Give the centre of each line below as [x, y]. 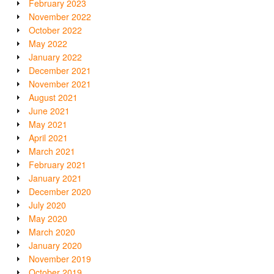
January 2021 [55, 178]
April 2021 [48, 138]
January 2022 [55, 57]
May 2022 [48, 44]
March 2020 [52, 232]
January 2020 [55, 246]
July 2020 [47, 205]
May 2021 [48, 124]
